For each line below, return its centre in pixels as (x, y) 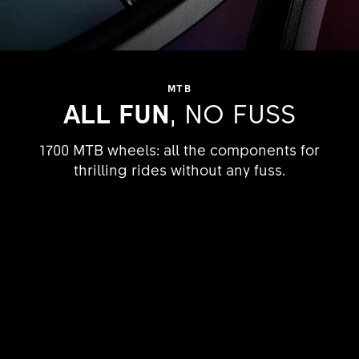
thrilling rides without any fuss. (179, 169)
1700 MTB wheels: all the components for (179, 149)
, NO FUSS (233, 113)
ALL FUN (117, 113)
